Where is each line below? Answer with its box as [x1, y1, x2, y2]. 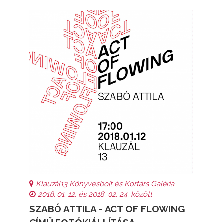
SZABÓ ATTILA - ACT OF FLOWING [29, 203, 185, 214]
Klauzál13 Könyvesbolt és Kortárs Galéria [34, 179, 174, 188]
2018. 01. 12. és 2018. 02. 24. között [36, 190, 152, 199]
